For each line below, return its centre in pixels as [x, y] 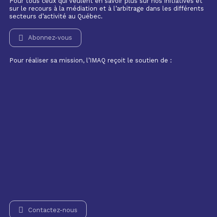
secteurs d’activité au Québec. [56, 16]
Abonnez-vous [50, 38]
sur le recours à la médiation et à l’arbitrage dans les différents [106, 8]
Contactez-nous [53, 210]
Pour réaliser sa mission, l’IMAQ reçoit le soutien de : [90, 60]
